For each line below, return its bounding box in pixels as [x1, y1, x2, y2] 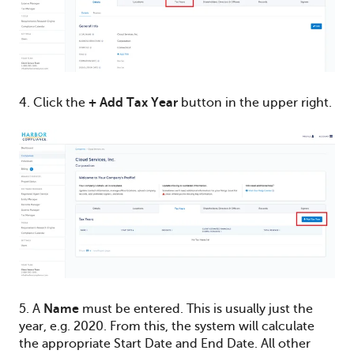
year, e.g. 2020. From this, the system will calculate [19, 319, 314, 334]
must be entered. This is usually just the [79, 302, 313, 317]
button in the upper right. [178, 96, 332, 111]
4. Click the [19, 96, 88, 111]
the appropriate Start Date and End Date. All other [19, 337, 311, 352]
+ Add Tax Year [88, 96, 178, 111]
